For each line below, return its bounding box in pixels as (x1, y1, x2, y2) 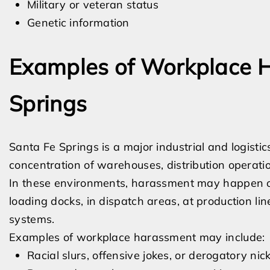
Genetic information (27, 16, 130, 30)
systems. (9, 212, 55, 226)
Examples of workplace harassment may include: (9, 230, 265, 244)
